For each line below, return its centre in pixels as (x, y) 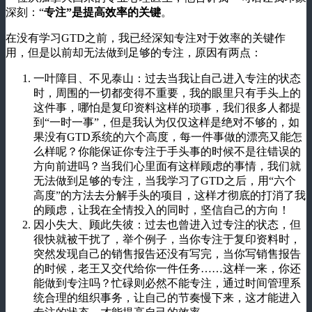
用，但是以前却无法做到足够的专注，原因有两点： (134, 52)
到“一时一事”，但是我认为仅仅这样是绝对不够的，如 (166, 122)
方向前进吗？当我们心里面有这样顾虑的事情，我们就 (167, 166)
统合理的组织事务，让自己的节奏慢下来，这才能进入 (167, 297)
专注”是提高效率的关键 (102, 12)
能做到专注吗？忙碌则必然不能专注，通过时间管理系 (167, 283)
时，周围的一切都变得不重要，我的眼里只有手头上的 (167, 93)
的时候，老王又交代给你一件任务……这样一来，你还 (167, 268)
